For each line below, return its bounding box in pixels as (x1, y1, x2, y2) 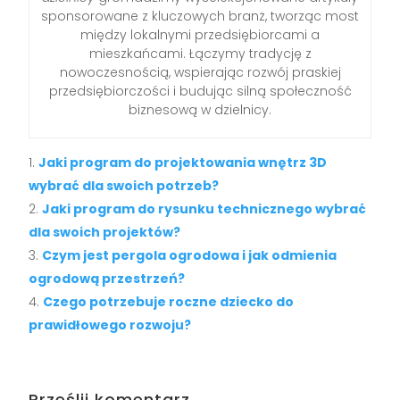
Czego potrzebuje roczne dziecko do (43, 292, 295, 311)
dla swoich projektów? (29, 222, 181, 241)
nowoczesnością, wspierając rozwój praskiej (59, 62, 341, 81)
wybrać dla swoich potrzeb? (29, 176, 220, 195)
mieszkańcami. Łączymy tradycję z (88, 44, 312, 62)
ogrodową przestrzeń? (29, 269, 186, 287)
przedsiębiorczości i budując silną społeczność (48, 81, 352, 100)
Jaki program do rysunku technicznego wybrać (42, 199, 367, 218)
